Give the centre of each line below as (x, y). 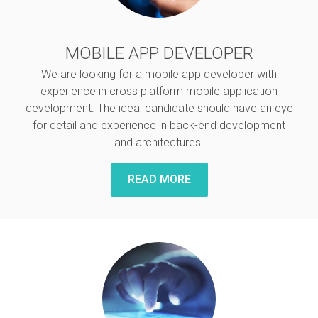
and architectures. (159, 142)
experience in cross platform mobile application (159, 91)
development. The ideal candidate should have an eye (159, 108)
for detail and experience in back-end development (159, 125)
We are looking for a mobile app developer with (159, 74)
